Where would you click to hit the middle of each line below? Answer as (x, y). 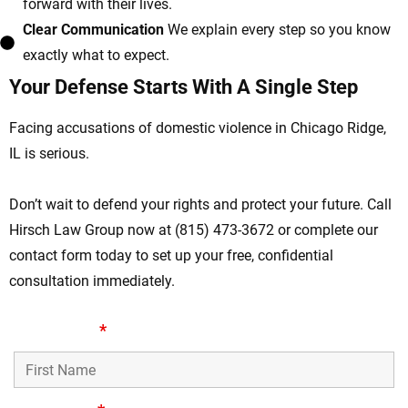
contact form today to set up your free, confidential (171, 256)
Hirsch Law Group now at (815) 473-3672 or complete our (194, 230)
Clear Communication (93, 30)
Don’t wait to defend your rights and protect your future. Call (200, 205)
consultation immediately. (92, 281)
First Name (56, 330)
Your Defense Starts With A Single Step (184, 87)
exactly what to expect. (96, 56)
